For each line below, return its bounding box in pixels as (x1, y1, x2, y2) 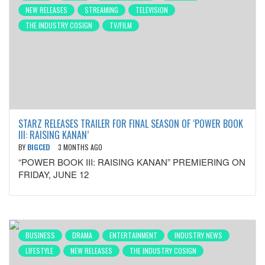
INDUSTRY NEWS (174, 230, 222, 240)
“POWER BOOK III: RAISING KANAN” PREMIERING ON (18, 156, 245, 168)
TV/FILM (109, 20, 132, 30)
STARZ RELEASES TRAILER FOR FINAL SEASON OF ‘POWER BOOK (18, 117, 243, 131)
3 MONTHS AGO (58, 142, 102, 152)
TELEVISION (135, 5, 168, 15)
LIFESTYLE (25, 245, 53, 256)
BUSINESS (25, 230, 55, 240)
